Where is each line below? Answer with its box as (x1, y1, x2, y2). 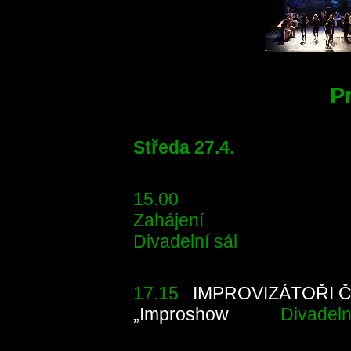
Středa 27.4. (132, 137, 234, 157)
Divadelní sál (132, 231, 237, 251)
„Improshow (132, 304, 229, 324)
